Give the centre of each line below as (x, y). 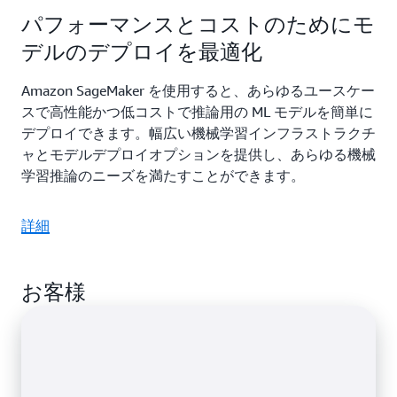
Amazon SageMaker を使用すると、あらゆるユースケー (198, 91)
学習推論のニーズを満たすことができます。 (163, 176)
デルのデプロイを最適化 (142, 52)
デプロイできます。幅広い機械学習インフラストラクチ (198, 133)
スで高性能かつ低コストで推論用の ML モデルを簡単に (197, 112)
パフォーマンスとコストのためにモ (198, 24)
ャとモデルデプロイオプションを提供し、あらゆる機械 (198, 155)
